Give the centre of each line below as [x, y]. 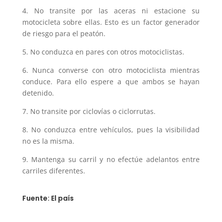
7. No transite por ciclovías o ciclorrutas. [89, 111]
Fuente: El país [48, 198]
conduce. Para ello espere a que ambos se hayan [111, 81]
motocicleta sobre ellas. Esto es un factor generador [111, 22]
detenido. [38, 93]
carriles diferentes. [54, 170]
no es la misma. [48, 141]
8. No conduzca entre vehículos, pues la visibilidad [111, 129]
